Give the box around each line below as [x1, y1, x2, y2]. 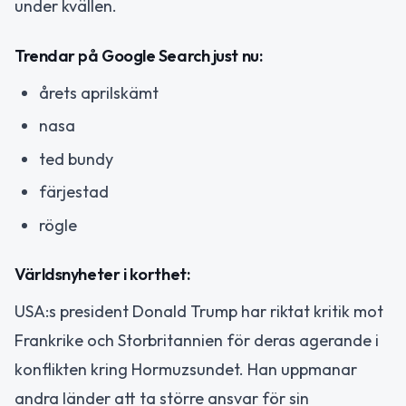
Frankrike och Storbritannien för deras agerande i [14, 330, 379, 351]
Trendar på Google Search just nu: [14, 44, 263, 66]
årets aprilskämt [39, 82, 159, 103]
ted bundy [39, 148, 113, 169]
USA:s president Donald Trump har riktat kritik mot [14, 301, 383, 322]
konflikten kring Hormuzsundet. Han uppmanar [14, 359, 357, 380]
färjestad [39, 181, 109, 202]
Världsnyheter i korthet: [14, 264, 190, 285]
